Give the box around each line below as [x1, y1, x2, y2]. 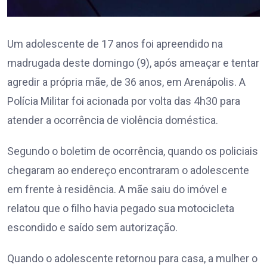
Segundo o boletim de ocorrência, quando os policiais [7, 145, 258, 158]
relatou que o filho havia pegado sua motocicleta [7, 202, 234, 215]
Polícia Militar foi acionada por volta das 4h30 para [7, 95, 240, 108]
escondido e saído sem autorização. [7, 221, 178, 234]
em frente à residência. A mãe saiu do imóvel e [7, 183, 227, 196]
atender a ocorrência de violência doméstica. [7, 114, 218, 127]
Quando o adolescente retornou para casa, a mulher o [7, 252, 257, 265]
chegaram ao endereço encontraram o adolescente [7, 164, 249, 177]
